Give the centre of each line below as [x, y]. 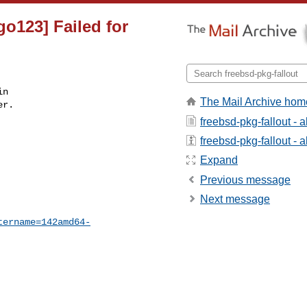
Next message [235, 199]
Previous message [245, 180]
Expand [219, 160]
